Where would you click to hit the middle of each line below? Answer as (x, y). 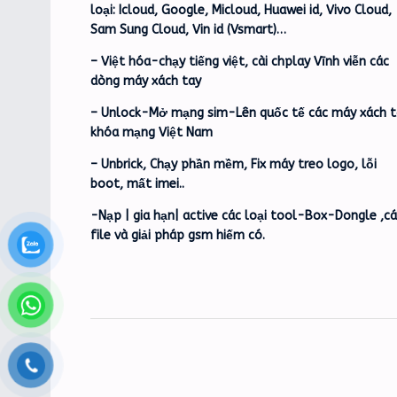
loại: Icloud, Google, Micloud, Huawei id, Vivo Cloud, (241, 10)
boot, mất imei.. (137, 183)
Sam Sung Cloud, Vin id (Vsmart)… (188, 29)
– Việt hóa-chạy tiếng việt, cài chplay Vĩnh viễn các (240, 61)
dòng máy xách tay (146, 81)
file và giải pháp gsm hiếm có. (178, 235)
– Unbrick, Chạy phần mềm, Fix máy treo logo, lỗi (234, 164)
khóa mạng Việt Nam (152, 132)
